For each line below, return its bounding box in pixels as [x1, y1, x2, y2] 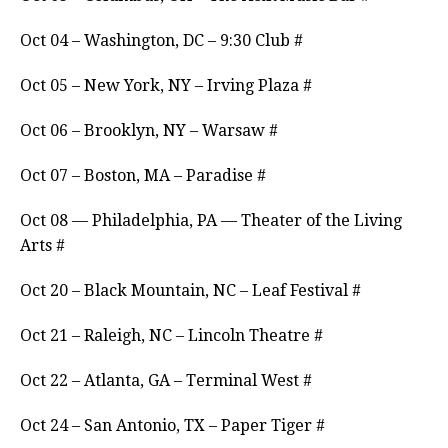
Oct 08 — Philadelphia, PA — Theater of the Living [20, 211, 402, 231]
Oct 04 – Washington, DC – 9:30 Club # [20, 31, 303, 51]
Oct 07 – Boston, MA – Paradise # [20, 166, 266, 186]
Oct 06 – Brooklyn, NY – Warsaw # [20, 121, 278, 141]
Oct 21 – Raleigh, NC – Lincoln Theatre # [20, 326, 323, 346]
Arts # [20, 236, 65, 256]
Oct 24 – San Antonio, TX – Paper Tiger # [20, 416, 325, 436]
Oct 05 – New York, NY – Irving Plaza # [20, 76, 312, 96]
